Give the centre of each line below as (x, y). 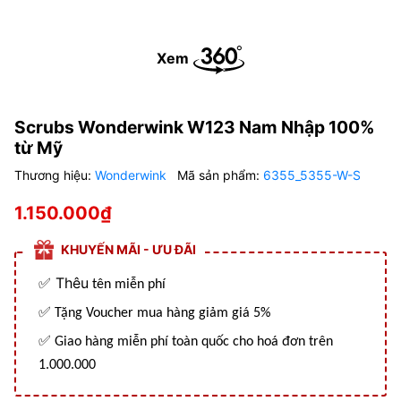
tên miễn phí (127, 285)
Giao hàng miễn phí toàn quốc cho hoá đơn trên (194, 342)
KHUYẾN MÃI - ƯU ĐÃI (128, 249)
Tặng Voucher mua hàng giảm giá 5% (162, 313)
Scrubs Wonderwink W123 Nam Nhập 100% (194, 127)
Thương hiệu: (55, 175)
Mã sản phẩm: (220, 175)
